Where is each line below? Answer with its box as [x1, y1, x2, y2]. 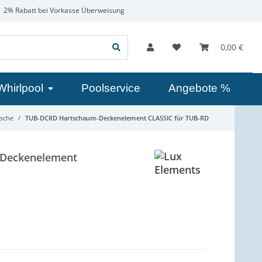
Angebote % [168, 82, 230, 94]
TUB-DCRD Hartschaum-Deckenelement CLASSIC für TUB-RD [25, 113, 209, 123]
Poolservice [81, 82, 140, 94]
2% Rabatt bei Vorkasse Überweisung [1, 5, 125, 15]
